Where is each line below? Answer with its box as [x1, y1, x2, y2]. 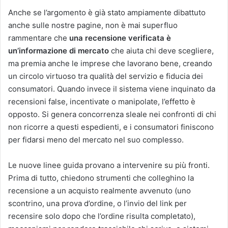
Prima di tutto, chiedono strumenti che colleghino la [8, 173, 194, 183]
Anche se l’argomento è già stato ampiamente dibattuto [8, 8, 206, 18]
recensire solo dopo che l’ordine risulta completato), [8, 211, 195, 221]
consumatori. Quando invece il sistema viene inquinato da [8, 84, 215, 94]
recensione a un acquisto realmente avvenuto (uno [8, 186, 191, 196]
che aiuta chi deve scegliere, [111, 46, 214, 56]
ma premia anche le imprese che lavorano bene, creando [8, 59, 212, 69]
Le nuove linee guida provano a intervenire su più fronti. [8, 160, 210, 170]
